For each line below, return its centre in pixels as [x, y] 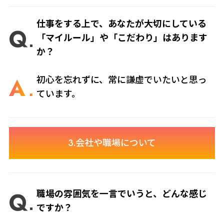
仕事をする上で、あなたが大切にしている [122, 24]
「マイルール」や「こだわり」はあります [122, 38]
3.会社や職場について [112, 143]
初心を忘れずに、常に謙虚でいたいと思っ [122, 80]
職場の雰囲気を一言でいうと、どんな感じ [122, 194]
